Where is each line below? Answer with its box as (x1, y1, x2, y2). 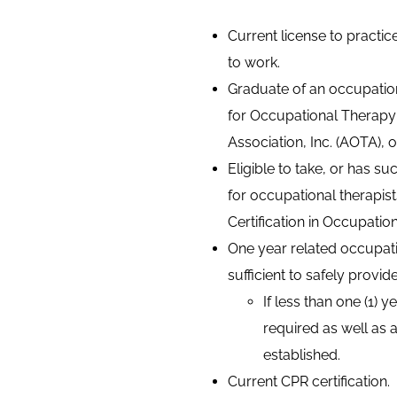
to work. (228, 54, 280, 71)
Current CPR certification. (228, 373, 390, 390)
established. (263, 346, 340, 363)
